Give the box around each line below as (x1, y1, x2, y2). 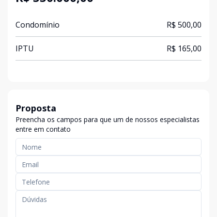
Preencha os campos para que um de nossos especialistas (15, 115, 200, 124)
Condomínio (15, 19, 60, 30)
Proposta (15, 102, 56, 114)
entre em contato (15, 124, 71, 134)
